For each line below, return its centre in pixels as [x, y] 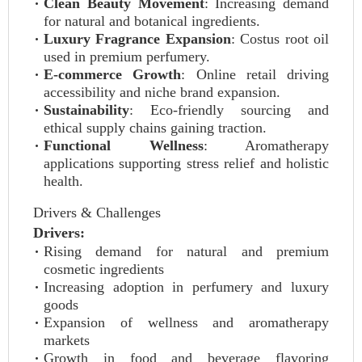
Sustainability [86, 110]
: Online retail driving [255, 74]
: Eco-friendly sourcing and [229, 110]
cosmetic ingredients [104, 269]
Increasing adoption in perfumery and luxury [186, 287]
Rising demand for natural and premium [186, 251]
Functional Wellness [124, 145]
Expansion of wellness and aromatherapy [186, 322]
